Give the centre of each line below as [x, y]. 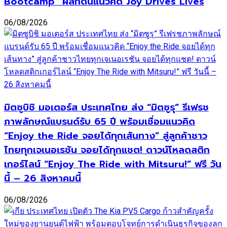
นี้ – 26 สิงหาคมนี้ [43, 179]
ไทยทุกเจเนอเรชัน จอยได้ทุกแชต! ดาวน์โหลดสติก [107, 150]
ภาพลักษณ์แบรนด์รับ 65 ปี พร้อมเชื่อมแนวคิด [100, 122]
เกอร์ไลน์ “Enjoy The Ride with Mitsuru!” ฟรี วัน [113, 164]
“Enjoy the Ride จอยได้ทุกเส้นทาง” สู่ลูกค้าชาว [106, 136]
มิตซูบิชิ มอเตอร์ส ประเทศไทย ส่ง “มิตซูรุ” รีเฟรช [106, 108]
